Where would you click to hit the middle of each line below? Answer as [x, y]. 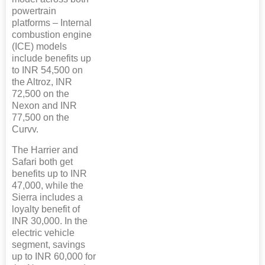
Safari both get [42, 162]
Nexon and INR [44, 106]
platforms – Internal [52, 23]
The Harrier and [45, 150]
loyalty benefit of [46, 209]
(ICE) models [39, 47]
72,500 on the [41, 94]
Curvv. [25, 130]
